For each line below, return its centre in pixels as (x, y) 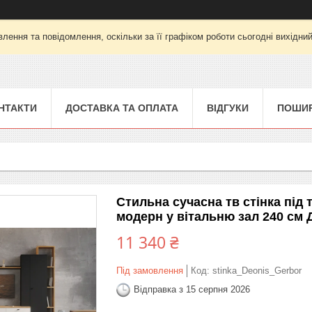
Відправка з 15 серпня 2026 (192, 290)
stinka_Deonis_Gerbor (257, 270)
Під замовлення (150, 270)
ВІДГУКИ (228, 108)
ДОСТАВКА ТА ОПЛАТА (122, 108)
